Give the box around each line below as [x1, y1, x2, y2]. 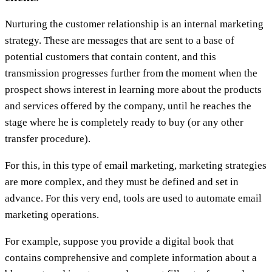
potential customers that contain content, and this [5, 50, 216, 63]
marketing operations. [5, 208, 99, 220]
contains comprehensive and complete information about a [5, 251, 257, 263]
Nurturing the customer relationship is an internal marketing [5, 18, 263, 30]
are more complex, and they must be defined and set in [5, 175, 239, 188]
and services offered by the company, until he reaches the [5, 100, 251, 112]
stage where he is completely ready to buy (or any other [5, 116, 243, 128]
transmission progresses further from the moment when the [5, 67, 257, 79]
